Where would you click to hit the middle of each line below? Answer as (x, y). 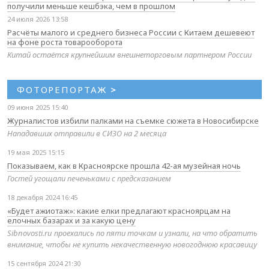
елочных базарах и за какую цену (71, 220)
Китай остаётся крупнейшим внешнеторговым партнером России (129, 54)
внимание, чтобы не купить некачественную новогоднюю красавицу (132, 244)
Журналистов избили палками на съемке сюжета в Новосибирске (133, 120)
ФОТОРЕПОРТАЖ (64, 89)
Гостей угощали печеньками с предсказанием (89, 178)
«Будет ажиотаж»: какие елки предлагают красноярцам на (119, 210)
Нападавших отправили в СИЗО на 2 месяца (87, 133)
